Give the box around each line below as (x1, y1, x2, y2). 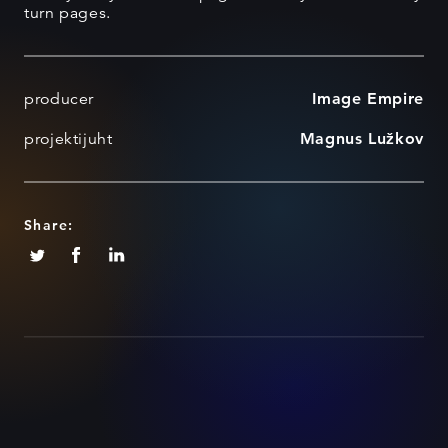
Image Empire (312, 89, 424, 109)
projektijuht (24, 129, 113, 150)
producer (24, 89, 95, 110)
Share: (24, 216, 74, 235)
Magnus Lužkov (299, 129, 424, 149)
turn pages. (24, 3, 112, 24)
